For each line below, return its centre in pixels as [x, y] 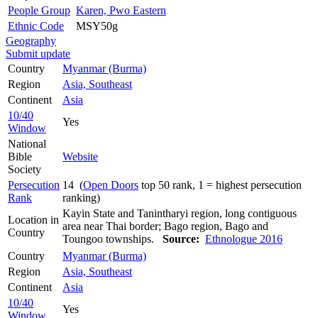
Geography [31, 40]
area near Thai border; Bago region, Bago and [165, 226]
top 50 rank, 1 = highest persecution [220, 185]
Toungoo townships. [113, 238]
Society [24, 169]
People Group [39, 10]
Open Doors [111, 185]
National [27, 143]
